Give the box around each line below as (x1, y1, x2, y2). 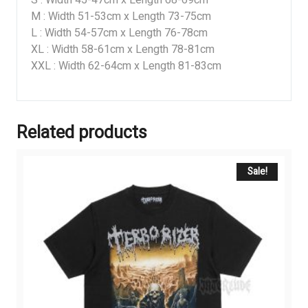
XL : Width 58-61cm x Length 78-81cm (31, 41, 214, 58)
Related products (16, 120, 147, 146)
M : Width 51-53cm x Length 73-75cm (31, 8, 211, 25)
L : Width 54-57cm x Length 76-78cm (31, 24, 208, 41)
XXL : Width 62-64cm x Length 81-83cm (31, 57, 221, 74)
